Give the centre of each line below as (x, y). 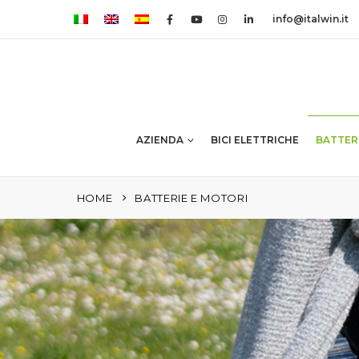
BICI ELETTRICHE (254, 140)
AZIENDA (159, 140)
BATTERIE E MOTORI (192, 198)
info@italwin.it (310, 18)
